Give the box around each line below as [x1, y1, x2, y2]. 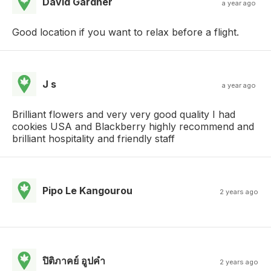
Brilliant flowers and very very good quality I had [12, 108, 235, 121]
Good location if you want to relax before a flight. [12, 26, 239, 39]
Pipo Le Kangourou [42, 184, 132, 197]
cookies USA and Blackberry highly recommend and [12, 120, 254, 133]
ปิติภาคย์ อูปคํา [42, 255, 105, 267]
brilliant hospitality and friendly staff [12, 132, 175, 145]
